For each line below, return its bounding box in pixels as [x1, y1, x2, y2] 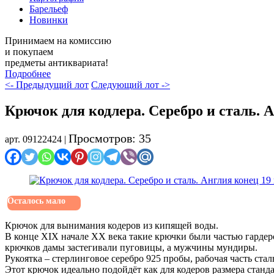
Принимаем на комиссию [5, 35, 111, 46]
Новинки [29, 15, 68, 26]
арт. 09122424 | [5, 134, 68, 145]
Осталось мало [7, 196, 65, 206]
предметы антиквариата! [5, 57, 108, 68]
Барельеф [29, 4, 68, 15]
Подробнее [5, 68, 51, 80]
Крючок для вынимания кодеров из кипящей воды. [5, 220, 218, 231]
